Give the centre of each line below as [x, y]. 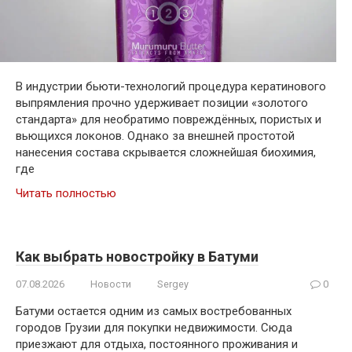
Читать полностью [66, 194]
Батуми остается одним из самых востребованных [154, 312]
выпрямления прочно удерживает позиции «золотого [162, 103]
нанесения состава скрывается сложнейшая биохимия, [166, 153]
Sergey [173, 284]
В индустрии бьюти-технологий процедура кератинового [171, 87]
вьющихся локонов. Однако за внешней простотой [155, 136]
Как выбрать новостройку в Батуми [137, 257]
